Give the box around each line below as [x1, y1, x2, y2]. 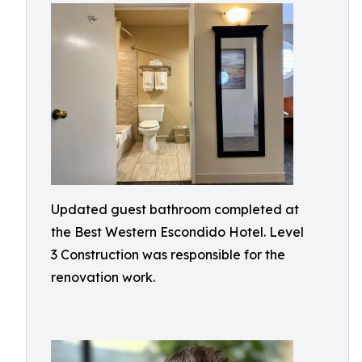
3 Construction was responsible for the [51, 246, 285, 263]
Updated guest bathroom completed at [51, 201, 299, 217]
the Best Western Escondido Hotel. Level [51, 224, 304, 240]
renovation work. [51, 269, 155, 285]
